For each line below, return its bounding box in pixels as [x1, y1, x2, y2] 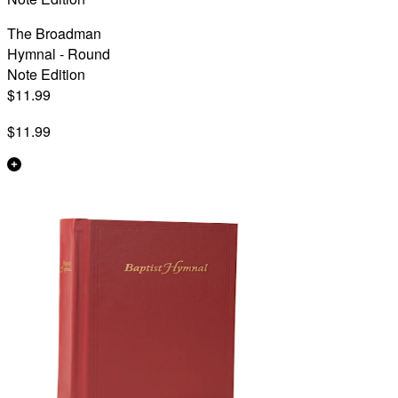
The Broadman [7, 22, 101, 44]
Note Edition [7, 63, 85, 84]
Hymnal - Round [7, 43, 110, 64]
